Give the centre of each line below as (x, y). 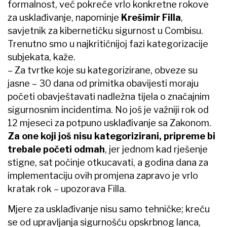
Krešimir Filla (151, 17)
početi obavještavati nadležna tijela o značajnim (109, 96)
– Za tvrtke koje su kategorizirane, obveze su (103, 70)
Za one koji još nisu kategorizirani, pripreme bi (111, 136)
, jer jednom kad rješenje (156, 149)
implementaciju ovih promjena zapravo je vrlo (103, 175)
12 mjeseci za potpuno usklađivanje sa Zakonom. (109, 123)
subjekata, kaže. (42, 57)
